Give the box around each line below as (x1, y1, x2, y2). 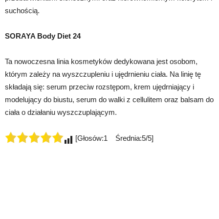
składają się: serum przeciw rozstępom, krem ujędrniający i (5, 82, 194, 91)
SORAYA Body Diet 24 (5, 31, 81, 40)
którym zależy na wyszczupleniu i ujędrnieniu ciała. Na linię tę (5, 69, 201, 78)
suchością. (5, 6, 40, 15)
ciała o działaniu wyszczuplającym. (5, 108, 117, 116)
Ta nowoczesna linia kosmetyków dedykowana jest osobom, (5, 57, 197, 66)
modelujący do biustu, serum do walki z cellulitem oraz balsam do (5, 95, 214, 104)
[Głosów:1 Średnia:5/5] (73, 133, 153, 142)
